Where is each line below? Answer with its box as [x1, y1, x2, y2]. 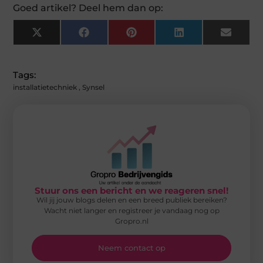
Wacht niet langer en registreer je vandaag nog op [43, 205, 220, 215]
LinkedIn [183, 31, 223, 42]
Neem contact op [97, 243, 166, 253]
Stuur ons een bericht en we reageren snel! [35, 184, 228, 196]
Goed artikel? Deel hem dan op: [13, 2, 164, 14]
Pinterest [136, 31, 177, 42]
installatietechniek [13, 83, 77, 92]
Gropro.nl [114, 216, 149, 225]
